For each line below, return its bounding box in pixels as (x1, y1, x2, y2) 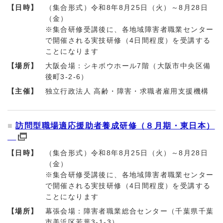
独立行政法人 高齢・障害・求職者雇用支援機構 (45, 87, 209, 96)
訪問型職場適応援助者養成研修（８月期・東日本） (15, 121, 215, 130)
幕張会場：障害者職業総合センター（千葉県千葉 (45, 207, 214, 216)
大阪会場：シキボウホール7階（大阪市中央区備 (45, 62, 211, 70)
